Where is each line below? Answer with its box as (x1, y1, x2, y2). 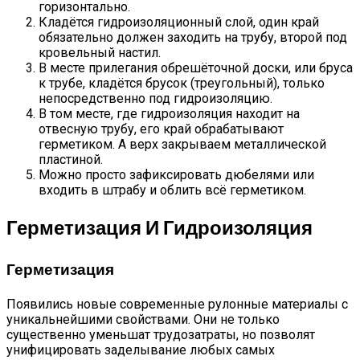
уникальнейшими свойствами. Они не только (6, 311, 280, 327)
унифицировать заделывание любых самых (6, 342, 275, 358)
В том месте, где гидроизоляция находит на (39, 106, 300, 122)
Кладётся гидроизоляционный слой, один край (39, 14, 319, 31)
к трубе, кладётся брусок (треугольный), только (39, 76, 325, 92)
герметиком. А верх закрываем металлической (39, 137, 326, 153)
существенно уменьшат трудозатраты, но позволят (6, 326, 315, 342)
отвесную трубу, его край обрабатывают (39, 121, 284, 137)
